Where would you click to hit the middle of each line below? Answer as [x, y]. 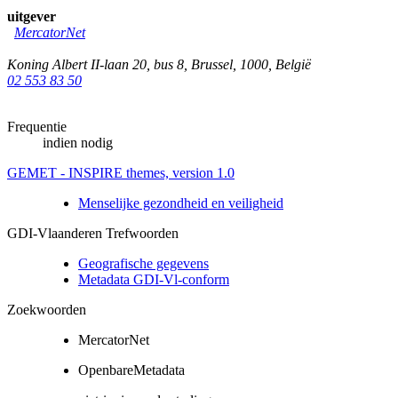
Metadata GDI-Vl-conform [154, 279]
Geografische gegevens [143, 263]
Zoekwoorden [47, 309]
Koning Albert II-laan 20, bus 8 [96, 64]
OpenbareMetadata [131, 370]
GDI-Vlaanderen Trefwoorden [93, 233]
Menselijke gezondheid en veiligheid [181, 203]
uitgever [32, 16]
